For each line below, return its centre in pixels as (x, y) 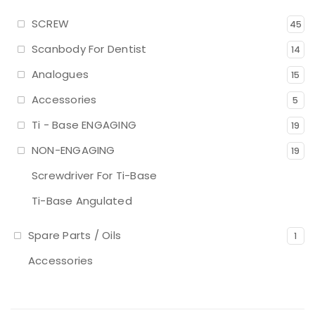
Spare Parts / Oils (75, 235)
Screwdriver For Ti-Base (95, 175)
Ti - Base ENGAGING (84, 125)
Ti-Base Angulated (82, 201)
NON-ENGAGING (73, 150)
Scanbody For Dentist (89, 49)
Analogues (60, 74)
